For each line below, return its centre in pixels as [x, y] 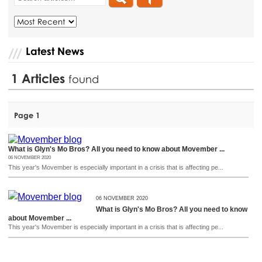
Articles [45, 78]
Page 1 [27, 115]
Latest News [55, 51]
